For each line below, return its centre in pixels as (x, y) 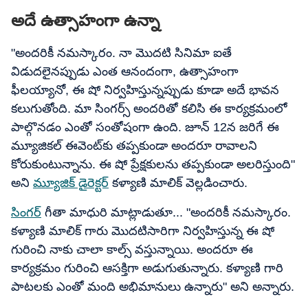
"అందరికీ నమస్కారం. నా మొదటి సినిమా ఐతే (121, 53)
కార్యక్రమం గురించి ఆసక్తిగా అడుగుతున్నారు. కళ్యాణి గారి (147, 268)
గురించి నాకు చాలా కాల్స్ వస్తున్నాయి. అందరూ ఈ (132, 250)
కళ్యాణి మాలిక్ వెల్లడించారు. (178, 183)
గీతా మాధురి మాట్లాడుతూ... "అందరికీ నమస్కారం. (166, 212)
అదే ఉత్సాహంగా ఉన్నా (85, 20)
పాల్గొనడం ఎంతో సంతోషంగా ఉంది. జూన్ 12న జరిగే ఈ (145, 127)
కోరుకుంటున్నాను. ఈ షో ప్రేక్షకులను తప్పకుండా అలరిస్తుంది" (153, 164)
